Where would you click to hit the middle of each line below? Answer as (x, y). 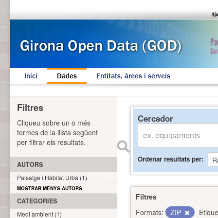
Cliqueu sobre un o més (54, 123)
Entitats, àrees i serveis (133, 76)
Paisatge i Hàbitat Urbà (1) (52, 177)
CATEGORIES (37, 201)
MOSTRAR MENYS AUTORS (50, 188)
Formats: (150, 212)
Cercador (155, 118)
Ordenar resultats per (170, 159)
